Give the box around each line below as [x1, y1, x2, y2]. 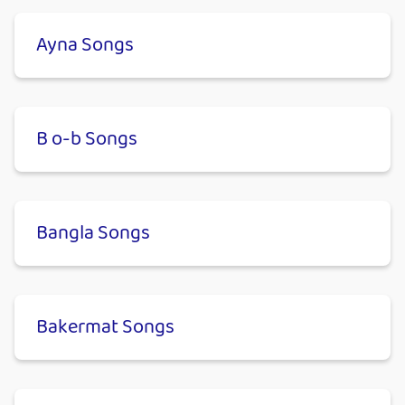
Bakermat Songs [36, 312, 174, 344]
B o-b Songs [36, 124, 137, 155]
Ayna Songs [36, 30, 134, 61]
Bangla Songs [36, 218, 150, 250]
